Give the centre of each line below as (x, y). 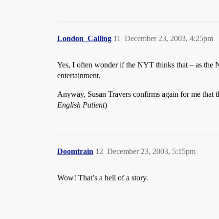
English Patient (81, 105)
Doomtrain (75, 151)
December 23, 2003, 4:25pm (169, 38)
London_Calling (84, 38)
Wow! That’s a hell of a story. (103, 178)
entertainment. (79, 76)
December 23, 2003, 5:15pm (151, 151)
